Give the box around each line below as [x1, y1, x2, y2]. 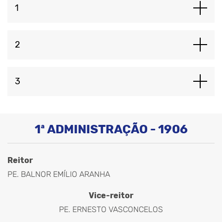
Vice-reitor [89, 190, 133, 200]
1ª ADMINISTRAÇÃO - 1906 [34, 122, 188, 136]
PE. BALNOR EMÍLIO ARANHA [7, 169, 110, 179]
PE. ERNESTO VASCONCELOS [59, 204, 163, 214]
